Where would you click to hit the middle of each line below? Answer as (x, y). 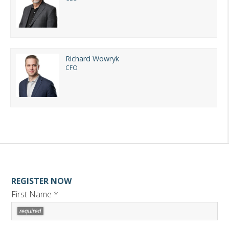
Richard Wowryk (92, 59)
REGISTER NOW (41, 181)
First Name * (35, 194)
